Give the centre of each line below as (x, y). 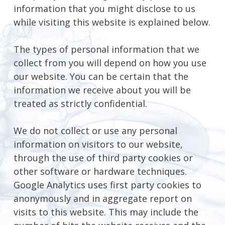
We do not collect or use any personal (95, 131)
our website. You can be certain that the (101, 77)
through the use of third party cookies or (103, 158)
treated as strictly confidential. (80, 104)
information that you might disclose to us (104, 9)
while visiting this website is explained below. (112, 22)
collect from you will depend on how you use (110, 63)
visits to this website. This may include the (106, 212)
